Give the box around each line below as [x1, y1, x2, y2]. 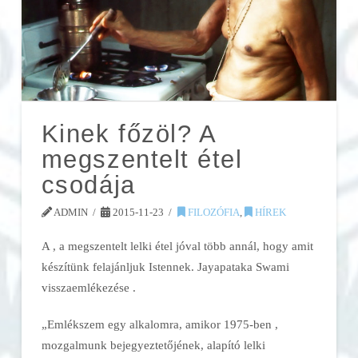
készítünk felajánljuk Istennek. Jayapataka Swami [41, 259, 289, 273]
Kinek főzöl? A [41, 120, 216, 149]
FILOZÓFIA [185, 206, 240, 219]
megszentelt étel [41, 145, 243, 174]
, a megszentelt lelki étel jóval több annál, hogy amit [52, 238, 313, 253]
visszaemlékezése [41, 280, 133, 294]
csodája [41, 171, 136, 200]
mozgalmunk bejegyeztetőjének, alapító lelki [41, 337, 265, 352]
